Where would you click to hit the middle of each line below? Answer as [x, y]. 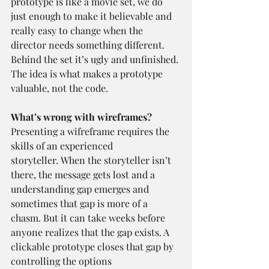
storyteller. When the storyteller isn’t [92, 160]
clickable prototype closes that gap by [93, 247]
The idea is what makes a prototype [88, 74]
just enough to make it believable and [92, 16]
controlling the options [61, 261]
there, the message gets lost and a [84, 175]
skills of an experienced [63, 146]
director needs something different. [89, 45]
